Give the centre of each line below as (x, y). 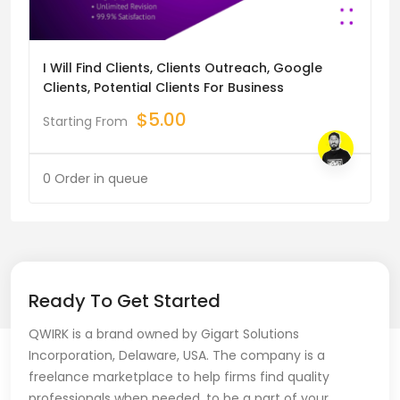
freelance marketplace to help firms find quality (179, 377)
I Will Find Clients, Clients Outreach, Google (183, 68)
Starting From (85, 122)
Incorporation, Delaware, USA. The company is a (177, 356)
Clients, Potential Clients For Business (163, 88)
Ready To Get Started (125, 301)
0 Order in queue (96, 179)
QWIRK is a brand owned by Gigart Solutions (164, 334)
